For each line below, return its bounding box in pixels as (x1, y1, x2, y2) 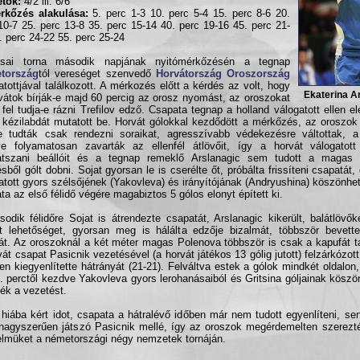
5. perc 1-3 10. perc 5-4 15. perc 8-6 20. (88, 7, 290, 19)
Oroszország (227, 67, 290, 80)
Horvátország (155, 67, 222, 80)
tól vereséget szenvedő (39, 67, 156, 80)
